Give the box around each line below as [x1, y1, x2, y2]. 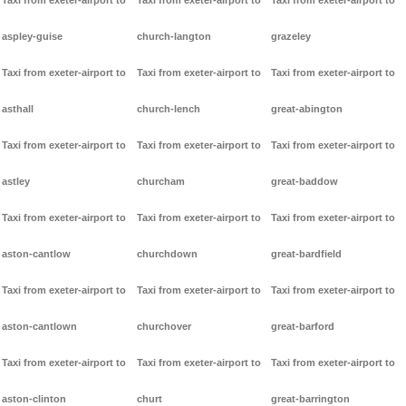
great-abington [271, 103, 343, 115]
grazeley [271, 31, 312, 43]
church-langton [136, 31, 211, 43]
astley [2, 176, 30, 188]
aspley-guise [2, 31, 63, 43]
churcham [136, 176, 185, 188]
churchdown [136, 248, 198, 260]
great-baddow [271, 176, 339, 188]
